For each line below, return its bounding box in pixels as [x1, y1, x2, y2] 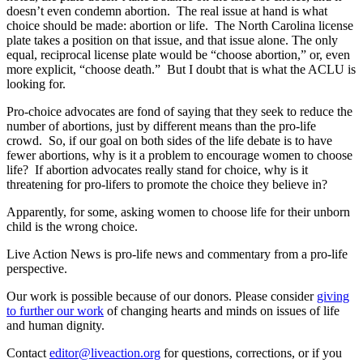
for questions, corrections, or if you [164, 345, 342, 360]
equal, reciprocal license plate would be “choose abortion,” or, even [6, 47, 350, 62]
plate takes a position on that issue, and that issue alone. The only [6, 32, 338, 47]
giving [317, 288, 349, 303]
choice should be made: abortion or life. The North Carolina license [6, 18, 353, 32]
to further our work [6, 303, 104, 318]
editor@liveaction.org [49, 345, 160, 360]
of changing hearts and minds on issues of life [107, 303, 340, 318]
